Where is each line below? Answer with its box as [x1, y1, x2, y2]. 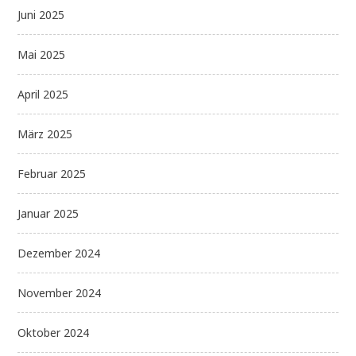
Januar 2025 [17, 206, 79, 222]
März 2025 [17, 126, 73, 142]
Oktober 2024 [17, 325, 90, 341]
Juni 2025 [17, 7, 65, 23]
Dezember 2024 [17, 246, 101, 261]
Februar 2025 [17, 166, 87, 182]
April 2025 [17, 87, 69, 103]
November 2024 [17, 285, 102, 301]
